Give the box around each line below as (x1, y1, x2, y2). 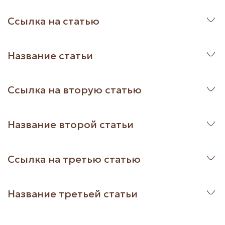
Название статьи (8, 49, 93, 62)
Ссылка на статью (8, 14, 99, 28)
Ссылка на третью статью (8, 152, 141, 166)
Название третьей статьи (8, 187, 138, 200)
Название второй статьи (8, 118, 134, 132)
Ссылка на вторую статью (8, 83, 142, 97)
